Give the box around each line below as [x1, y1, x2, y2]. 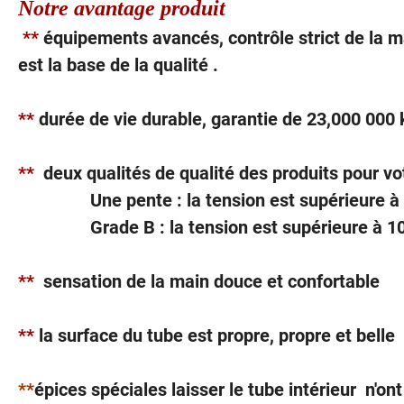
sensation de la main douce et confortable [39, 271, 380, 293]
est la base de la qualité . [18, 54, 218, 77]
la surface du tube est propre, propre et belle [34, 325, 395, 347]
